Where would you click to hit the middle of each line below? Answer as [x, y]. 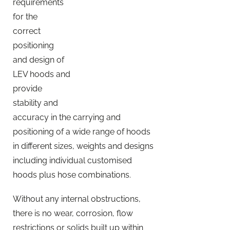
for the [25, 16]
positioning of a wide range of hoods [82, 131]
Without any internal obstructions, [77, 199]
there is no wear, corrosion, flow [73, 213]
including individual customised [72, 160]
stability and [35, 103]
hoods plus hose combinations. [72, 175]
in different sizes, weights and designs [83, 146]
